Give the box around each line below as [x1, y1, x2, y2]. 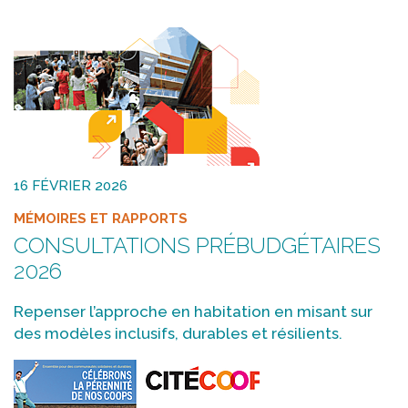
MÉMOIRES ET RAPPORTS [14, 209, 188, 227]
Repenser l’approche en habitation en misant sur [14, 302, 372, 321]
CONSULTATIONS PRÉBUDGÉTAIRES [14, 232, 381, 260]
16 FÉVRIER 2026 [14, 178, 127, 195]
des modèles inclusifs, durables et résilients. [14, 324, 342, 343]
